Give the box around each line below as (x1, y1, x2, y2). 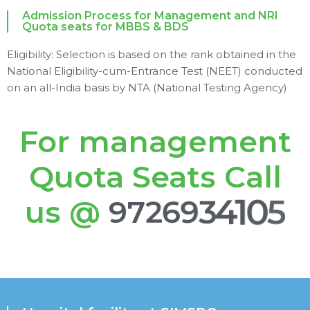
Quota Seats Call (28, 158, 282, 196)
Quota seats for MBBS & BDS (22, 20, 189, 34)
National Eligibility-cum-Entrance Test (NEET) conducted (7, 64, 302, 78)
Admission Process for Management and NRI (22, 9, 278, 23)
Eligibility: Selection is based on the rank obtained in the (7, 48, 296, 62)
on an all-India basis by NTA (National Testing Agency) (7, 81, 287, 95)
